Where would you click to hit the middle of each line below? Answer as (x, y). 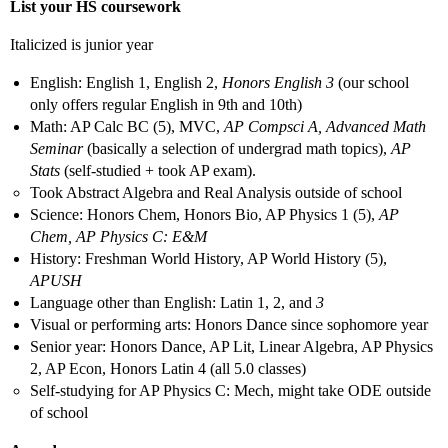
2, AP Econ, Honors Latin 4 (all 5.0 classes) (168, 369)
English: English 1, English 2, (126, 83)
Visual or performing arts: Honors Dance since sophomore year (229, 325)
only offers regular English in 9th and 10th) (166, 105)
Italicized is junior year (81, 45)
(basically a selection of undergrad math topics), (237, 149)
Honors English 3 (278, 83)
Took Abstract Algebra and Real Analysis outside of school (216, 193)
